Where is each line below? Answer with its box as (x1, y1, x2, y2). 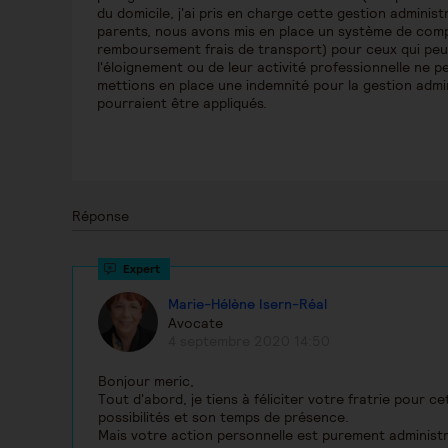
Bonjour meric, (98, 372, 194, 390)
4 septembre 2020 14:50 (168, 331, 330, 350)
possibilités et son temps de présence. (98, 408, 349, 426)
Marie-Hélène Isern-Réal (168, 295, 327, 314)
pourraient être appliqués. (97, 94, 267, 112)
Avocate (168, 313, 223, 332)
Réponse (72, 207, 129, 225)
